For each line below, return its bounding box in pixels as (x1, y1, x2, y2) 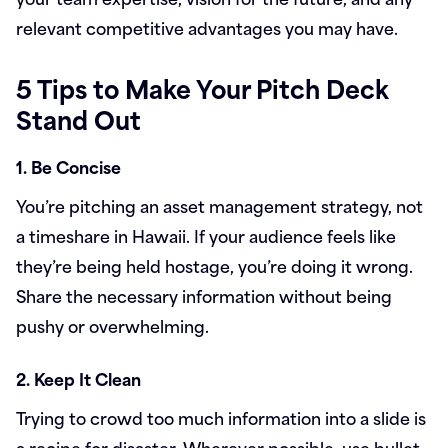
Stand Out (16, 99, 141, 138)
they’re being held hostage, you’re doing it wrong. (16, 252, 413, 278)
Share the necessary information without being (16, 282, 392, 308)
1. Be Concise (16, 153, 121, 179)
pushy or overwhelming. (16, 312, 209, 338)
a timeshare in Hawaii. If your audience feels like (16, 222, 396, 248)
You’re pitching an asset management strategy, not (16, 192, 423, 218)
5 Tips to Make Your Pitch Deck (16, 68, 389, 107)
